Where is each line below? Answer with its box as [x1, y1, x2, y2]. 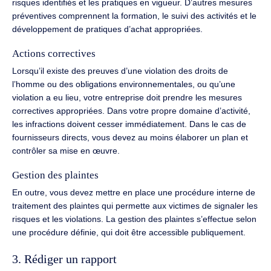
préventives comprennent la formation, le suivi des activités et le [12, 11, 256, 21]
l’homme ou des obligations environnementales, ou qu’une [12, 79, 235, 89]
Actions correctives [12, 47, 96, 59]
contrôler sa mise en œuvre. [12, 145, 120, 155]
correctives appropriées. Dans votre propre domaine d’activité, [12, 105, 250, 116]
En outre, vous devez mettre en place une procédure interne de [12, 187, 255, 197]
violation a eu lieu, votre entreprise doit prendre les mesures [12, 92, 242, 102]
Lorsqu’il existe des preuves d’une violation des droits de [12, 65, 228, 76]
